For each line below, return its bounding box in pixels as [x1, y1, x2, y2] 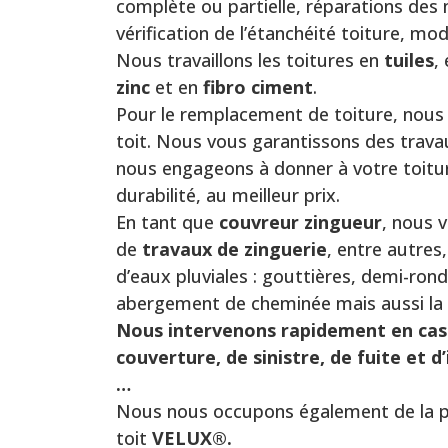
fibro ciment [202, 75, 313, 100]
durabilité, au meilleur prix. [115, 183, 340, 208]
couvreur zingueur [218, 210, 382, 235]
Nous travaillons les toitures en [115, 48, 384, 73]
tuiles [383, 48, 434, 73]
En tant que [115, 210, 219, 235]
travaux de [141, 237, 239, 262]
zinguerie [243, 237, 327, 262]
